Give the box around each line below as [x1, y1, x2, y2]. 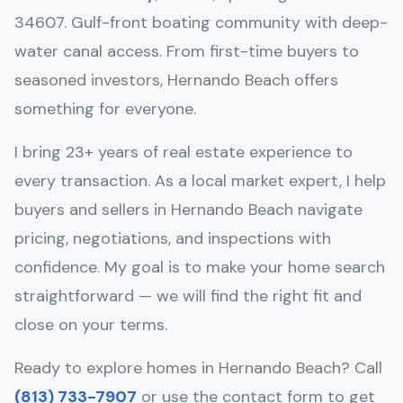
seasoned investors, [14, 69, 167, 92]
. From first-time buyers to [159, 40, 359, 63]
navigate [293, 199, 363, 221]
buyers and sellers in [14, 199, 171, 221]
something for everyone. [14, 98, 196, 121]
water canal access [14, 40, 159, 63]
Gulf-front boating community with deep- [71, 12, 388, 34]
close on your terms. [14, 314, 167, 336]
